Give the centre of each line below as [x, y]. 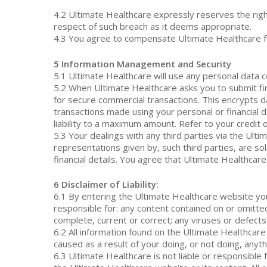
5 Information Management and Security [143, 63]
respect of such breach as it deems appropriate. [153, 26]
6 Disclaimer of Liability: [106, 184]
